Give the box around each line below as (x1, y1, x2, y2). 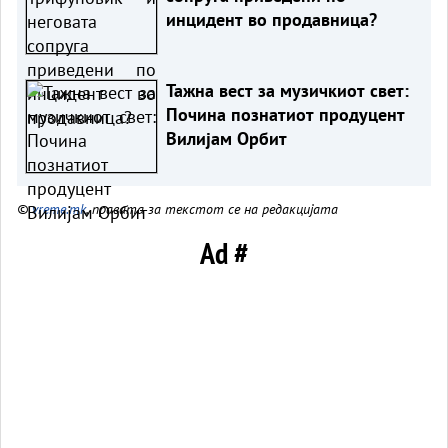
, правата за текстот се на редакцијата (86, 198, 338, 218)
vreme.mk (32, 198, 86, 218)
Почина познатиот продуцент (165, 102, 405, 126)
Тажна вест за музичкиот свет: (165, 78, 409, 102)
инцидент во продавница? (165, 7, 377, 31)
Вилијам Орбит (165, 126, 287, 150)
